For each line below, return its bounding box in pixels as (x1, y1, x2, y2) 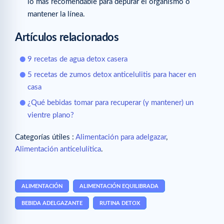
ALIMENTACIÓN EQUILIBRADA (79, 183, 158, 189)
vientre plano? (27, 111, 74, 119)
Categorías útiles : (15, 133, 75, 141)
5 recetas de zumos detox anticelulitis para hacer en (27, 71, 196, 79)
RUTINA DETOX (99, 200, 140, 206)
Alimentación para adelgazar (75, 133, 166, 141)
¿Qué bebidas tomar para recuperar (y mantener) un (27, 99, 193, 107)
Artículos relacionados (15, 32, 119, 43)
